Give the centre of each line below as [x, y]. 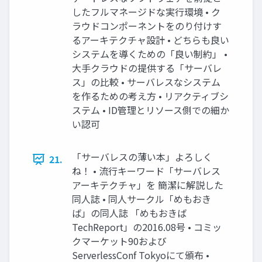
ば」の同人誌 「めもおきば [129, 213]
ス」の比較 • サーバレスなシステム [146, 82]
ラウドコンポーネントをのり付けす [147, 26]
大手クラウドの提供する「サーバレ [147, 68]
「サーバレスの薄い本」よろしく [142, 157]
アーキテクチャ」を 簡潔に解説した [148, 185]
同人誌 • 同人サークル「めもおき [142, 199]
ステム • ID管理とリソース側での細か [151, 110]
